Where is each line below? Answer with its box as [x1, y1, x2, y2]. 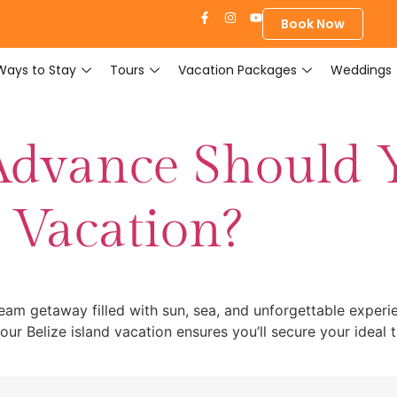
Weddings [330, 61, 392, 79]
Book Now [281, 15, 345, 33]
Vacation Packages [177, 61, 297, 79]
